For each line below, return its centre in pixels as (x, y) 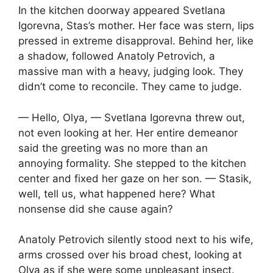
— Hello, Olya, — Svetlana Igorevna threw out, (132, 117)
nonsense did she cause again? (96, 209)
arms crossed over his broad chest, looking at (130, 255)
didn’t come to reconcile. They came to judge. (130, 87)
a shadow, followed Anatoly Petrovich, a (117, 56)
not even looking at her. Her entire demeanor (128, 133)
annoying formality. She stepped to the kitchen (132, 163)
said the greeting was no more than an (113, 148)
